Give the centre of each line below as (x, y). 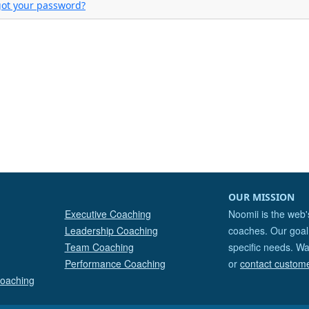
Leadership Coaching (111, 230)
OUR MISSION (261, 197)
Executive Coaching (108, 214)
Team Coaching (99, 247)
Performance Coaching (115, 263)
